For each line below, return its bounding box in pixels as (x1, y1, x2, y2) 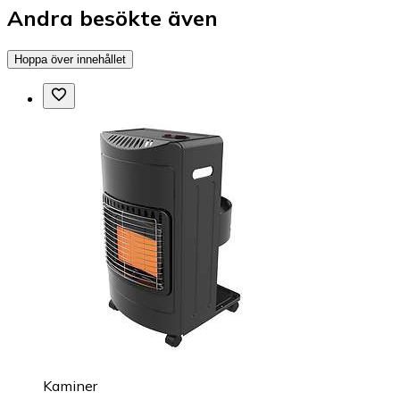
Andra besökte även (7, 4, 218, 32)
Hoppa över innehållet (14, 53, 126, 67)
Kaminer (43, 377, 97, 396)
